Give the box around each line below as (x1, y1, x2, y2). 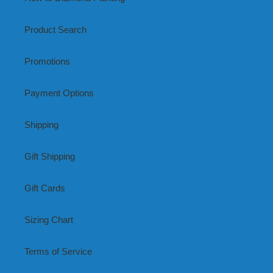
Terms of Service (24, 246, 92, 257)
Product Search (24, 24, 87, 35)
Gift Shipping (24, 151, 75, 161)
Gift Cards (24, 182, 65, 193)
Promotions (24, 55, 70, 66)
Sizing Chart (24, 214, 73, 225)
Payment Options (24, 87, 94, 98)
